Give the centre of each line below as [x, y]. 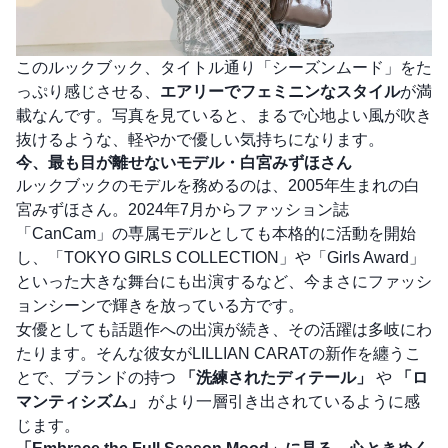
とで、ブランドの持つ [98, 377]
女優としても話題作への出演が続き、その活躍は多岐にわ [224, 329]
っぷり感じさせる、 [88, 91]
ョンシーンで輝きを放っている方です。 [160, 305]
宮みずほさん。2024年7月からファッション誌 [182, 209]
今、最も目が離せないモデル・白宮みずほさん [184, 162]
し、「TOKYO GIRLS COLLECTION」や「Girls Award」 [220, 257]
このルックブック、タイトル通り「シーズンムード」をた [224, 67]
